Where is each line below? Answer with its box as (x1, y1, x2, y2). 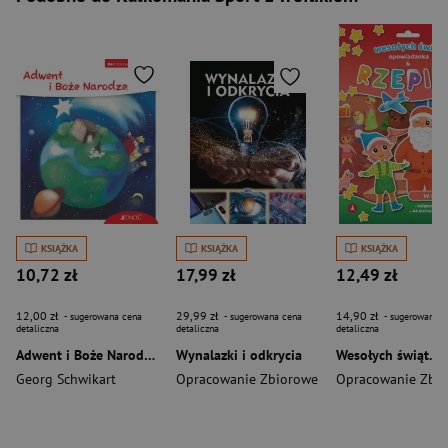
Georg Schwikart (16, 370, 116, 388)
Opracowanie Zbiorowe (176, 370, 318, 388)
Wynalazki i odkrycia (176, 346, 302, 364)
